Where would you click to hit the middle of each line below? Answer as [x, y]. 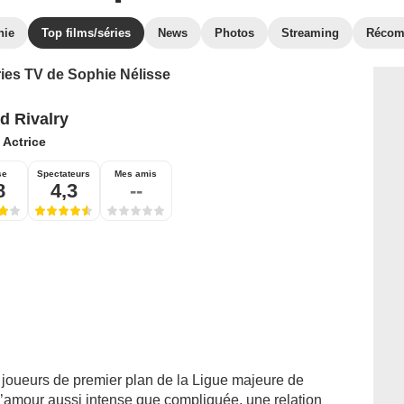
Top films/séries [86, 33]
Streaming [310, 33]
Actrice [24, 142]
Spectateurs [64, 174]
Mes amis [136, 174]
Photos [234, 33]
